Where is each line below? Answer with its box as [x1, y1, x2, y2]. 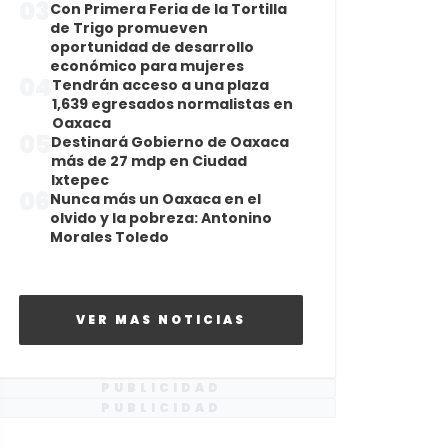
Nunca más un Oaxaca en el [50, 189, 261, 209]
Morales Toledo [50, 227, 169, 247]
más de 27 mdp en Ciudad [51, 151, 247, 171]
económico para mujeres [50, 56, 244, 76]
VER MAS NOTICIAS [76, 311, 246, 328]
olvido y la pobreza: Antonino [50, 208, 272, 228]
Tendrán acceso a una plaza [52, 75, 269, 95]
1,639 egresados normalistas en [52, 94, 293, 114]
